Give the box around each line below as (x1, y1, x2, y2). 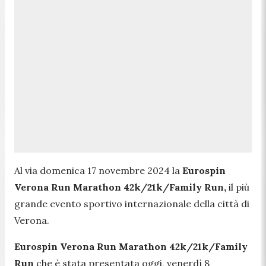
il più (229, 180, 249, 193)
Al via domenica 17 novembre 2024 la (14, 164, 182, 176)
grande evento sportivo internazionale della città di (14, 197, 249, 210)
